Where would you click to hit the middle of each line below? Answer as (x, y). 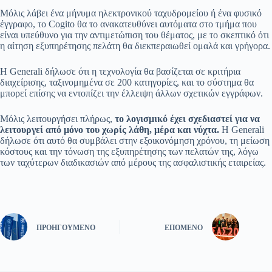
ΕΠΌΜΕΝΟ (184, 227)
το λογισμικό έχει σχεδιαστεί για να (187, 119)
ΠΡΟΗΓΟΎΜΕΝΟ (66, 227)
